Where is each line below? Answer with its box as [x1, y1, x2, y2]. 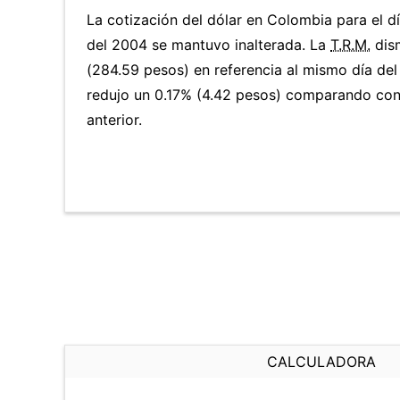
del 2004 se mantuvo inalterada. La [87, 36, 330, 54]
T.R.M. [330, 36, 371, 54]
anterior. [87, 111, 142, 129]
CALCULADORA [267, 353, 376, 371]
